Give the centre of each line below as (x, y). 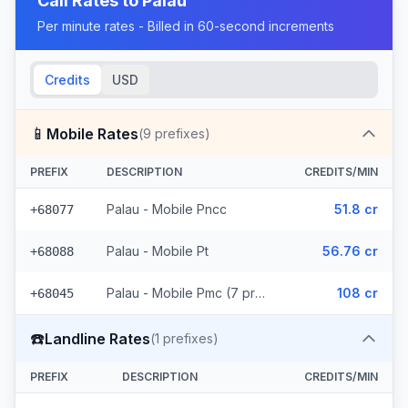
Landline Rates (97, 338)
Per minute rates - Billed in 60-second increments (186, 26)
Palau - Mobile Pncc (167, 209)
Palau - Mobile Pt (158, 251)
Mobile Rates (92, 133)
